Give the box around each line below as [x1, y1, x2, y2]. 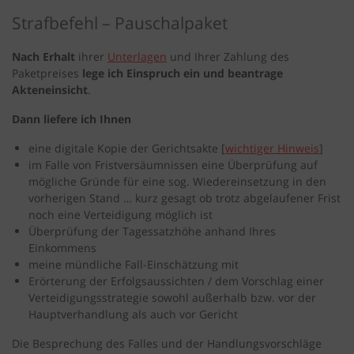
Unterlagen [107, 49, 167, 65]
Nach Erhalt [12, 49, 75, 65]
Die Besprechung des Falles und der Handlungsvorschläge [12, 336, 322, 352]
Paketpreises [12, 66, 82, 81]
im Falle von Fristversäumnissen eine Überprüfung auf [28, 157, 318, 173]
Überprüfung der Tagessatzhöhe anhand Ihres [28, 224, 276, 239]
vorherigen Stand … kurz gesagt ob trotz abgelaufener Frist [28, 190, 341, 206]
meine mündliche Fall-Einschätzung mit [28, 257, 239, 273]
